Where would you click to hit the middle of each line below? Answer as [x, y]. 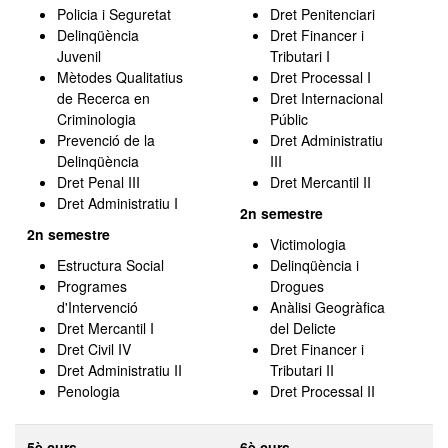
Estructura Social [110, 265]
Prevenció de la [106, 140]
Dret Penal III [98, 182]
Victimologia [308, 244]
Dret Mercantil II [320, 182]
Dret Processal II [322, 391]
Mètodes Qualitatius [120, 77]
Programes [92, 286]
